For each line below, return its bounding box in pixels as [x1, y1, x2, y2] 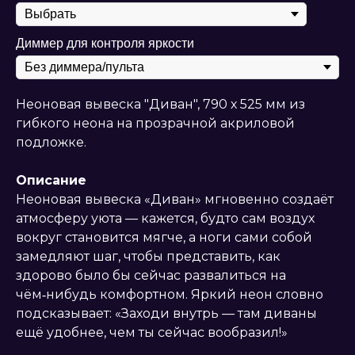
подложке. [16, 135, 86, 151]
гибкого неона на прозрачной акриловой [16, 116, 295, 132]
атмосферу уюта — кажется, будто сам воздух [16, 211, 315, 227]
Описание [16, 173, 86, 189]
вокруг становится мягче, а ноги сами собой [16, 230, 312, 246]
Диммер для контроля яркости [16, 36, 194, 51]
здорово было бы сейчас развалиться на [16, 268, 286, 284]
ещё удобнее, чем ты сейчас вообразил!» [16, 325, 288, 341]
